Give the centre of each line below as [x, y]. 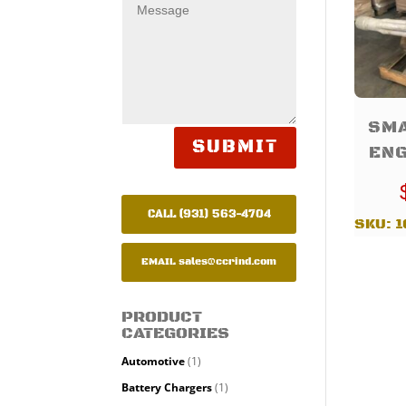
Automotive [154, 361]
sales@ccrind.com [227, 261]
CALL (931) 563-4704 [209, 214]
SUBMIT [235, 147]
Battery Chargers [167, 387]
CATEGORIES [176, 333]
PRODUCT [162, 317]
